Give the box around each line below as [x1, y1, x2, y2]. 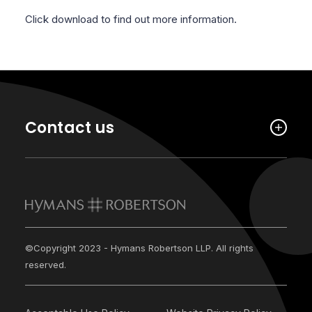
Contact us [24, 117, 115, 139]
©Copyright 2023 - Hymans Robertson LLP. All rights [24, 242, 253, 253]
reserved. [24, 259, 66, 270]
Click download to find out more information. [24, 13, 237, 26]
